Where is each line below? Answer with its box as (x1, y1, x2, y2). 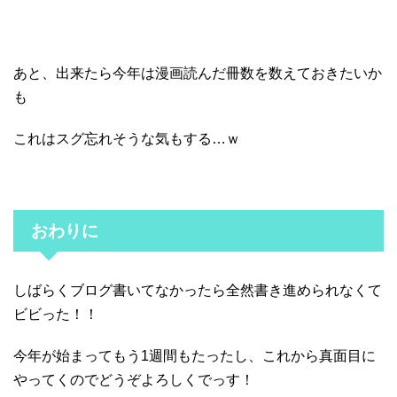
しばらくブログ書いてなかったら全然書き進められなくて (13, 282, 382, 298)
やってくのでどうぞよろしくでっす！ (13, 371, 254, 387)
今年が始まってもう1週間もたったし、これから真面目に (13, 347, 376, 363)
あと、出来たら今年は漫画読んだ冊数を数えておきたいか (13, 65, 382, 81)
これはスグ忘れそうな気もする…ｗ (13, 130, 240, 146)
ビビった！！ (13, 306, 98, 322)
